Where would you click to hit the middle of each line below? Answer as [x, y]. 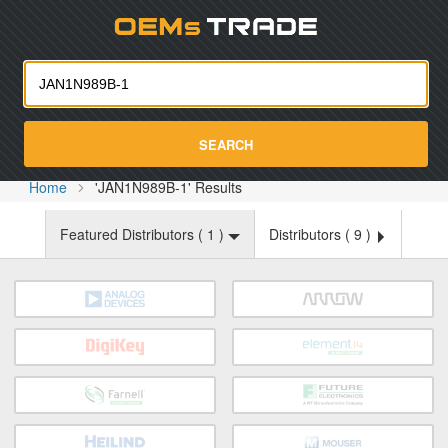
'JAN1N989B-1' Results [169, 187]
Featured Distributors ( [133, 234]
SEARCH [226, 144]
